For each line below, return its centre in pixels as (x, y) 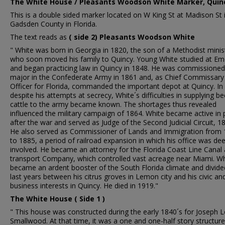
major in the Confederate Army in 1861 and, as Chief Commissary (117, 77)
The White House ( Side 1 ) (58, 199)
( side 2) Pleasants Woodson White (132, 37)
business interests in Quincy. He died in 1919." (84, 186)
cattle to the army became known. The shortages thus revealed (113, 104)
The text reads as (39, 37)
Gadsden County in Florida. (53, 24)
